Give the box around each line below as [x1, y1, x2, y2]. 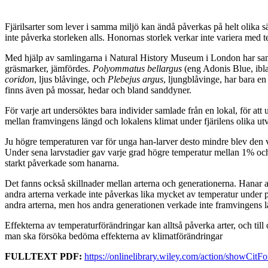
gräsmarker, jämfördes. [5, 63, 93, 74]
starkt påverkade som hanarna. [5, 157, 119, 168]
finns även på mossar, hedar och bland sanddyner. [5, 84, 191, 95]
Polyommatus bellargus [93, 63, 182, 74]
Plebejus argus [108, 74, 163, 84]
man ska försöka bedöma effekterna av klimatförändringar [5, 230, 223, 241]
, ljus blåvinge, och [34, 74, 108, 84]
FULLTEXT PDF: [5, 251, 82, 261]
